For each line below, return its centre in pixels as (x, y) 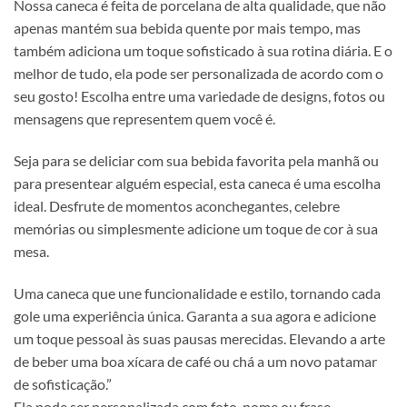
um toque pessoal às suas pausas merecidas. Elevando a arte (199, 338)
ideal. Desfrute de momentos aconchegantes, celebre (177, 205)
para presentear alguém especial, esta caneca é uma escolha (197, 183)
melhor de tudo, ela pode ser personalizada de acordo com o (199, 73)
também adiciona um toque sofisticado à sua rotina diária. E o (203, 50)
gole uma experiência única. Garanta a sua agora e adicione (195, 315)
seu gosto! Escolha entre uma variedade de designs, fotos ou (199, 96)
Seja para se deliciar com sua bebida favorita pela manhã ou (196, 160)
